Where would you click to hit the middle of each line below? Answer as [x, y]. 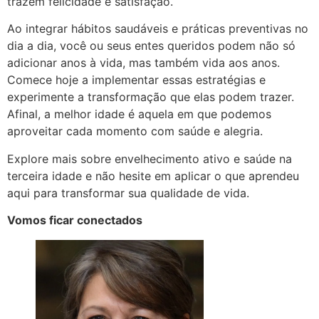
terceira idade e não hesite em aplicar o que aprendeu [153, 176]
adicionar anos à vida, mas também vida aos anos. [143, 63]
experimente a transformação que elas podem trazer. [151, 97]
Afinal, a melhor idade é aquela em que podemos [139, 114]
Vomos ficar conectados [75, 220]
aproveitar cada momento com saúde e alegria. [135, 131]
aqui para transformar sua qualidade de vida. [128, 193]
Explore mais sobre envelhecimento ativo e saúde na [150, 158]
